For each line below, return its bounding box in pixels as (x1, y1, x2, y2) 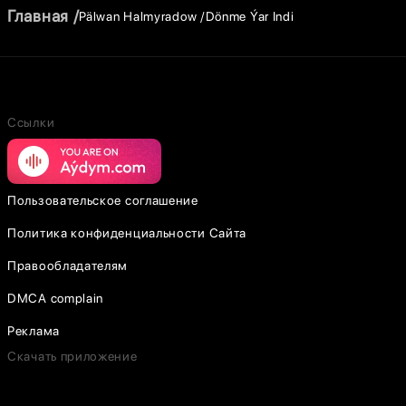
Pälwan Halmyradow (79, 8, 198, 24)
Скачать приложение (7, 349, 138, 363)
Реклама (7, 324, 60, 338)
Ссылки (7, 115, 55, 130)
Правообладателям (7, 258, 129, 273)
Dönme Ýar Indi (205, 8, 295, 24)
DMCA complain (7, 291, 104, 305)
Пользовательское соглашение (7, 193, 198, 208)
